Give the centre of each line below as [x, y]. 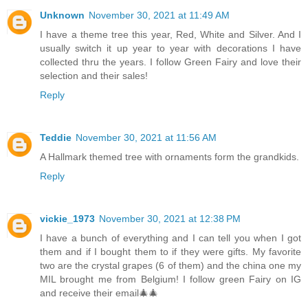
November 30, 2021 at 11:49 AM [159, 15]
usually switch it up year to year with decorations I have [170, 48]
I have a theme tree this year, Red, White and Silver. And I [170, 34]
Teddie [56, 137]
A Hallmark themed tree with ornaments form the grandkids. [169, 156]
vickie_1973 [67, 218]
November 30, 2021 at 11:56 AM [146, 137]
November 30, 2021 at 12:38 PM [170, 218]
